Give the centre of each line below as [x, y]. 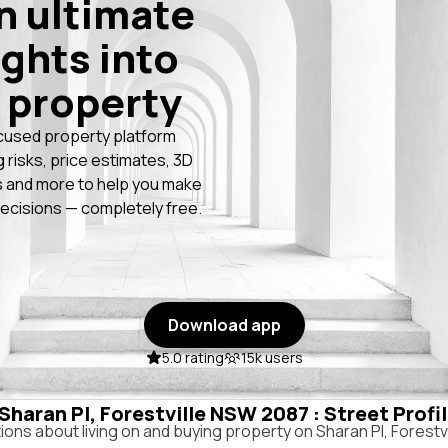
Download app [224, 325]
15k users [271, 357]
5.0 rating [192, 357]
